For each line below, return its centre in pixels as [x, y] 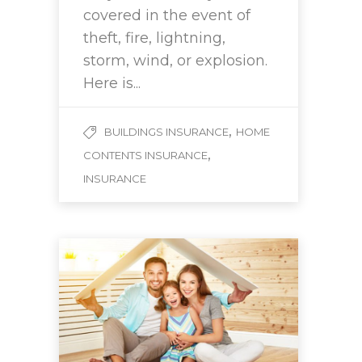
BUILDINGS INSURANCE [166, 132]
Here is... [112, 84]
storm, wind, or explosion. [177, 61]
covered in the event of [167, 16]
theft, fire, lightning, [154, 38]
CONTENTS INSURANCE [145, 156]
